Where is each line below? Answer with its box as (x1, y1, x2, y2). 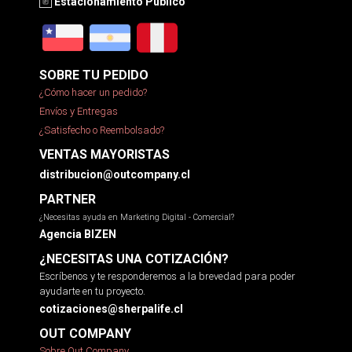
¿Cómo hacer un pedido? (39, 85, 147, 99)
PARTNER (39, 191, 96, 207)
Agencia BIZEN (39, 227, 116, 240)
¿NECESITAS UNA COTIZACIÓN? (39, 251, 229, 266)
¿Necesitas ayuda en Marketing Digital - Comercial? (39, 211, 234, 222)
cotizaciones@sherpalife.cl (39, 302, 183, 315)
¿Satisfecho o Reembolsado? (39, 123, 164, 137)
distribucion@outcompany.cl (39, 167, 190, 181)
